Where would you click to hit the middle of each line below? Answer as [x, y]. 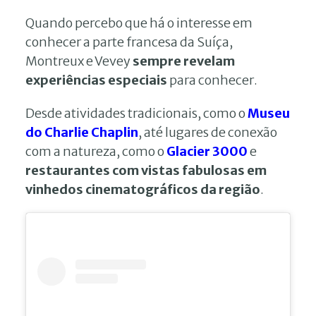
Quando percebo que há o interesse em [139, 23]
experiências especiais [96, 80]
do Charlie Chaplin [82, 132]
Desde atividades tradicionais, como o [136, 113]
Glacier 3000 [207, 151]
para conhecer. [212, 80]
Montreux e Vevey [79, 61]
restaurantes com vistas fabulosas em [146, 170]
